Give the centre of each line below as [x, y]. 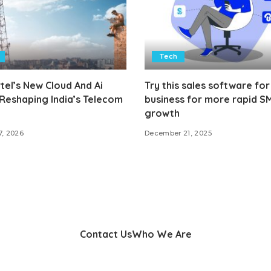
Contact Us [106, 234]
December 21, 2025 [178, 133]
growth [162, 113]
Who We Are [162, 234]
